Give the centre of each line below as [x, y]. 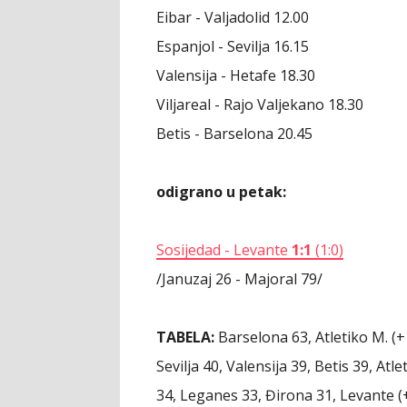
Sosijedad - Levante [222, 250]
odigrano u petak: [221, 192]
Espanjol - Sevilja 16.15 [233, 46]
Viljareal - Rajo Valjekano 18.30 [260, 104]
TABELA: [185, 337]
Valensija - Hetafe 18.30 [236, 75]
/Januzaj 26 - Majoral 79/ [239, 279]
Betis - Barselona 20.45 [234, 134]
